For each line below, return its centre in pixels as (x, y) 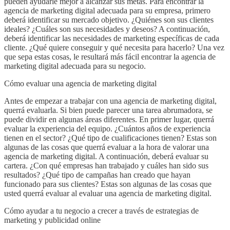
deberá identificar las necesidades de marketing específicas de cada (112, 39)
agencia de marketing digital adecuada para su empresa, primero (107, 11)
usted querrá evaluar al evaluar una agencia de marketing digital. (108, 194)
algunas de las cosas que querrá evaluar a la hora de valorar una (107, 147)
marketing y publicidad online (52, 220)
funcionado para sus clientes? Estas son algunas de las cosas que (108, 184)
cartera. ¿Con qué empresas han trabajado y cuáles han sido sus (106, 166)
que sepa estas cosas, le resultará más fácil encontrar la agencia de (110, 57)
